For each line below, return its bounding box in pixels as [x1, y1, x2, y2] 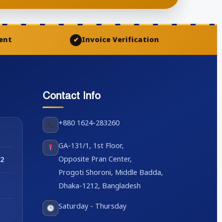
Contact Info [42, 89, 101, 103]
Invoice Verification [82, 35, 160, 45]
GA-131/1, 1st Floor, [58, 142, 124, 152]
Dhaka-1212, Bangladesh [58, 182, 141, 192]
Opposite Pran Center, [58, 155, 132, 165]
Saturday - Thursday [58, 202, 126, 212]
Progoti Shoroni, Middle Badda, [58, 168, 163, 178]
